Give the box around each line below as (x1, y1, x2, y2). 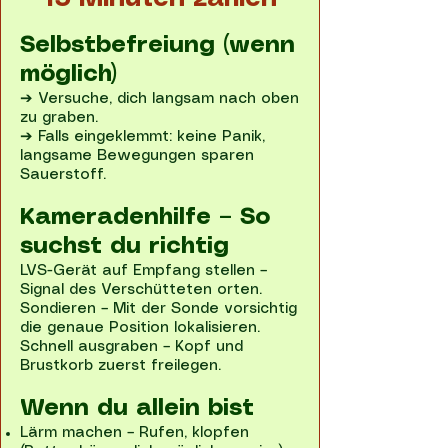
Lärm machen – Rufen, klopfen (20, 426, 249, 440)
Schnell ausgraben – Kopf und (20, 340, 243, 354)
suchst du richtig (20, 236, 229, 258)
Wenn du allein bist (20, 398, 254, 420)
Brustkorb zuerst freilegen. (20, 359, 221, 373)
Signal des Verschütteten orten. (20, 283, 262, 297)
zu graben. (20, 111, 98, 125)
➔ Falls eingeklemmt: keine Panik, (20, 130, 265, 144)
